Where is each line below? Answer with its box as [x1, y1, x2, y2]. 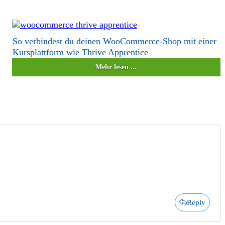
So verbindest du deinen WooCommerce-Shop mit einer [12, 36, 216, 46]
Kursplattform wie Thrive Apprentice [12, 47, 148, 57]
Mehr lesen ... [95, 63, 137, 71]
